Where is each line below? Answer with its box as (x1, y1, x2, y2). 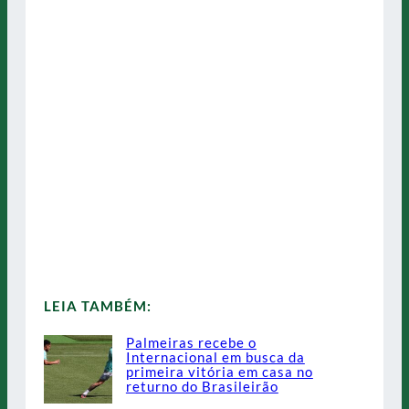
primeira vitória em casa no (125, 363, 313, 381)
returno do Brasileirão (125, 378, 278, 395)
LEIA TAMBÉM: (44, 297, 152, 314)
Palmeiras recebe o (125, 334, 257, 351)
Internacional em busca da (125, 349, 305, 366)
